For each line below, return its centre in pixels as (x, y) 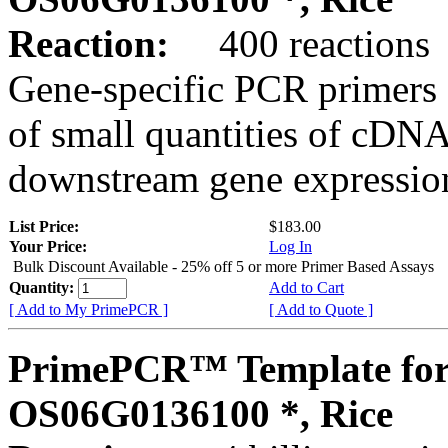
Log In (290, 246)
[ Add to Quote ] (321, 309)
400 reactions (304, 43)
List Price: (46, 226)
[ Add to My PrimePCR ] (88, 309)
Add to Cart (306, 287)
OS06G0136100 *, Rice (200, 413)
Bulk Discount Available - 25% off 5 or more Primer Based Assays (223, 266)
